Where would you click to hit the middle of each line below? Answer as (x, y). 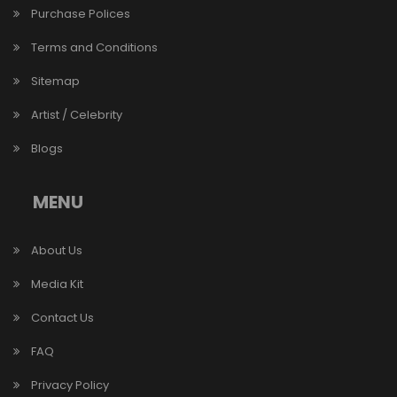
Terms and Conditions (94, 48)
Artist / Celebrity (77, 115)
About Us (57, 251)
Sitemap (55, 82)
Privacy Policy (70, 385)
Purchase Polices (81, 14)
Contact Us (62, 318)
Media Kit (57, 284)
